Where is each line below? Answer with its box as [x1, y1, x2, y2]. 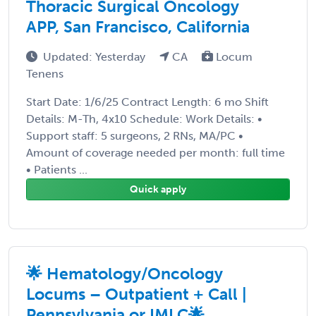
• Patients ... [26, 162, 87, 176]
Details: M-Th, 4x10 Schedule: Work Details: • [26, 111, 262, 126]
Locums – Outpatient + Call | [26, 284, 247, 304]
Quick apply [130, 183, 186, 195]
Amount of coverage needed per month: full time [26, 145, 285, 159]
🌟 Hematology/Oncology [26, 263, 223, 284]
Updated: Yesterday [43, 49, 148, 63]
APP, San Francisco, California [26, 16, 250, 37]
